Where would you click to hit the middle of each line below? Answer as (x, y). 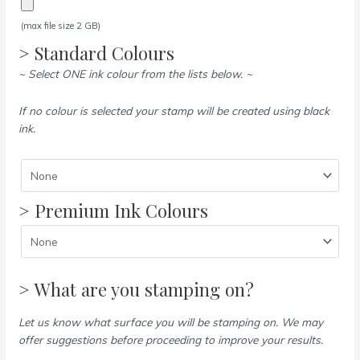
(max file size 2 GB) (61, 26)
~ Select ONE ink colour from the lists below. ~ (136, 74)
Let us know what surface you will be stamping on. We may (171, 321)
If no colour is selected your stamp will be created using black (174, 111)
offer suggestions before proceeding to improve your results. (171, 339)
